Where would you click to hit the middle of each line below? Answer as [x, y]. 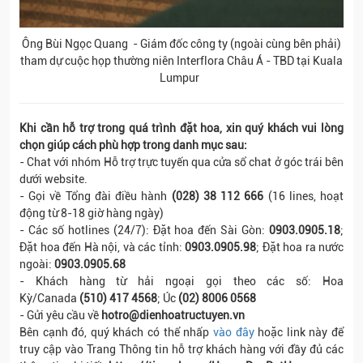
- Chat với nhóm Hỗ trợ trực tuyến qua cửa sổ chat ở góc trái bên [181, 162]
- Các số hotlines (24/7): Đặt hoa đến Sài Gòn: [144, 230]
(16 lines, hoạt [304, 196]
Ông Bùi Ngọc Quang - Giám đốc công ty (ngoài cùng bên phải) [181, 44]
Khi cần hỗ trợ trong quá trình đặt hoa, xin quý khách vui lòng [181, 128]
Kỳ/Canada [49, 298]
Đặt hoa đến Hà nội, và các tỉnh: [102, 247]
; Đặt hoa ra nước [300, 247]
